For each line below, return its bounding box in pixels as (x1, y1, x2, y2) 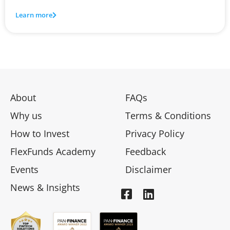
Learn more (15, 10, 52, 20)
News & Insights (10, 181, 80, 194)
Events (10, 163, 39, 176)
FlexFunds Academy (10, 145, 95, 158)
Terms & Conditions (125, 109, 211, 122)
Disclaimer (125, 163, 171, 176)
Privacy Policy (125, 127, 184, 140)
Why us (10, 109, 42, 122)
